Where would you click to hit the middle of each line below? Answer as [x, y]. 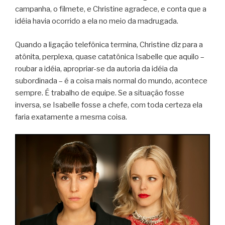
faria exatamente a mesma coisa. [71, 117]
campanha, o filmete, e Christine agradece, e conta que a [111, 9]
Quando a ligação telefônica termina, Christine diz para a [109, 44]
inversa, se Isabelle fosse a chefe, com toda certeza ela [109, 105]
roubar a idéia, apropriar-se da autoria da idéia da [96, 69]
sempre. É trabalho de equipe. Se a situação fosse [100, 93]
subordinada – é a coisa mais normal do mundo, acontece [111, 81]
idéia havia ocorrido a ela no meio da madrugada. [97, 21]
